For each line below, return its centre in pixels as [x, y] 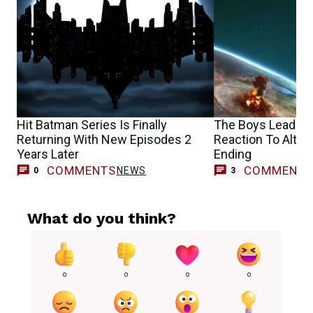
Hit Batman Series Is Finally [92, 124]
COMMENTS [81, 171]
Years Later [48, 154]
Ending [233, 154]
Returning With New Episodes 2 [104, 139]
